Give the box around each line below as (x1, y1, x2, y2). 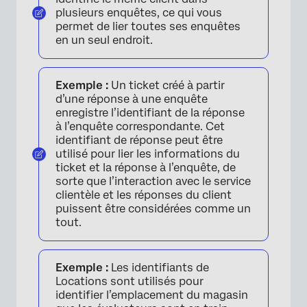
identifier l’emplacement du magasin (56, 288, 248, 302)
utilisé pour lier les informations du (56, 147, 240, 160)
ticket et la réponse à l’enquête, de (56, 161, 236, 174)
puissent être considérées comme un (56, 202, 251, 215)
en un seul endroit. (56, 34, 153, 47)
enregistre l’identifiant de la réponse (56, 106, 245, 119)
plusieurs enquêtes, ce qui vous (56, 6, 222, 19)
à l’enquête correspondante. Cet (56, 120, 225, 133)
